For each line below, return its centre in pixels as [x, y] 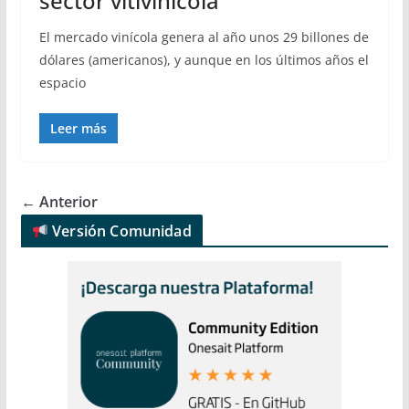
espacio [62, 82]
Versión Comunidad [120, 231]
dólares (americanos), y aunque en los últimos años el [204, 59]
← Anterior [59, 201]
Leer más [78, 128]
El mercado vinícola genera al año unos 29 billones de [204, 37]
